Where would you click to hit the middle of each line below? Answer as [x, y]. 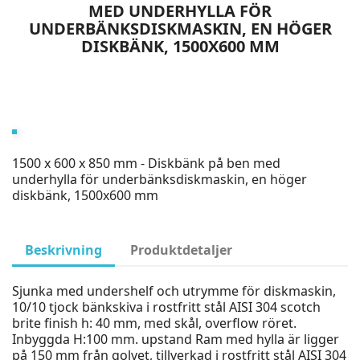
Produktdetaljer [182, 250]
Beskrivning [63, 250]
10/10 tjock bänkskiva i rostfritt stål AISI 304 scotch [166, 307]
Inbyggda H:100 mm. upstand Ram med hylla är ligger [176, 339]
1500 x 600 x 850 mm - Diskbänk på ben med [146, 163]
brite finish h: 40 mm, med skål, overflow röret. [154, 323]
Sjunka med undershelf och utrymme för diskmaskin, [174, 291]
